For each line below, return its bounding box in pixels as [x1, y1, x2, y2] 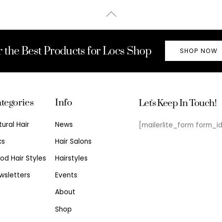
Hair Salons [55, 136, 92, 146]
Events [55, 170, 78, 180]
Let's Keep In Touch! [138, 97, 217, 110]
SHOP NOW [179, 46, 218, 55]
